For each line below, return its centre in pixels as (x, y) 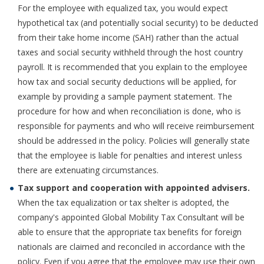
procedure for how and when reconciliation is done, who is (129, 111)
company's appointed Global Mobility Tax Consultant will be (131, 217)
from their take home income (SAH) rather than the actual (128, 38)
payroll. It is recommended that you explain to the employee (133, 67)
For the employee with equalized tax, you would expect (123, 8)
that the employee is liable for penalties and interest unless (130, 156)
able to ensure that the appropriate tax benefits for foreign (130, 232)
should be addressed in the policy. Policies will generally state (134, 141)
